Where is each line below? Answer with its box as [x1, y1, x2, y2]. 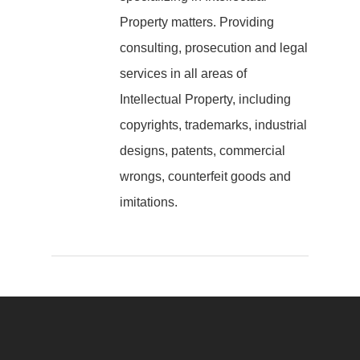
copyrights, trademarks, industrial [120, 118, 307, 132]
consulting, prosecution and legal [120, 41, 308, 55]
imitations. [120, 195, 178, 209]
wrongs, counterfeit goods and [120, 170, 291, 183]
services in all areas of [120, 67, 247, 80]
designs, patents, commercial [120, 144, 285, 157]
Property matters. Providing [120, 15, 274, 29]
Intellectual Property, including [120, 92, 291, 106]
